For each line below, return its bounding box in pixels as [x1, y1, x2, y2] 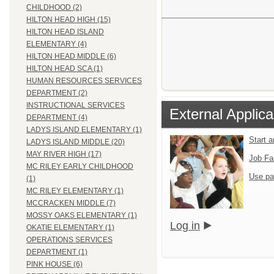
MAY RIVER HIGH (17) [26, 150, 102, 159]
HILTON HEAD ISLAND [26, 28, 104, 37]
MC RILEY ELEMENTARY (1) [26, 187, 124, 196]
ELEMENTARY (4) [26, 40, 87, 49]
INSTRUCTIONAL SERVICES [26, 101, 125, 110]
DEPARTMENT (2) [26, 89, 87, 98]
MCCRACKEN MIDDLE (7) [26, 199, 116, 208]
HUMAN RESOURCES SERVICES [26, 76, 142, 86]
